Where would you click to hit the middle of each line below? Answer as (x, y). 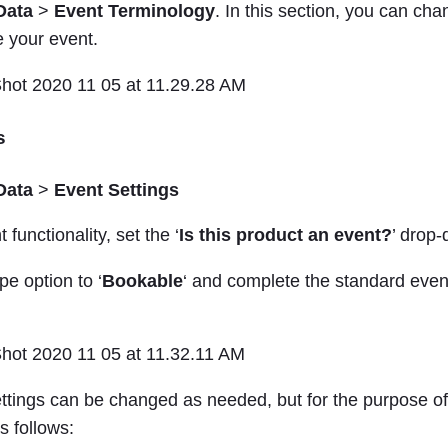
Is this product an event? (285, 235)
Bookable (142, 280)
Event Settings (114, 189)
